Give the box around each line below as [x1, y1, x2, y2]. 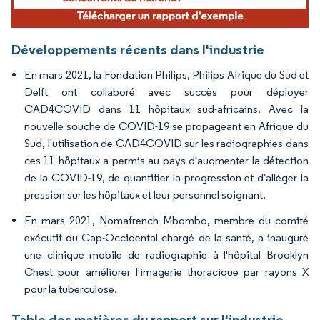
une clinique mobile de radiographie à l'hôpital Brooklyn [24, 248, 309, 262]
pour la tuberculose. [24, 282, 117, 296]
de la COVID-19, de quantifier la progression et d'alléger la [24, 171, 309, 185]
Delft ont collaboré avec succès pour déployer [24, 85, 309, 99]
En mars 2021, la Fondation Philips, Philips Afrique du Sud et [24, 68, 309, 82]
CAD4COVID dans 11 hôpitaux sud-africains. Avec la [24, 102, 309, 116]
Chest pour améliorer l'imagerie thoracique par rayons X [24, 265, 309, 279]
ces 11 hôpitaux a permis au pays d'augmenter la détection [24, 154, 309, 168]
